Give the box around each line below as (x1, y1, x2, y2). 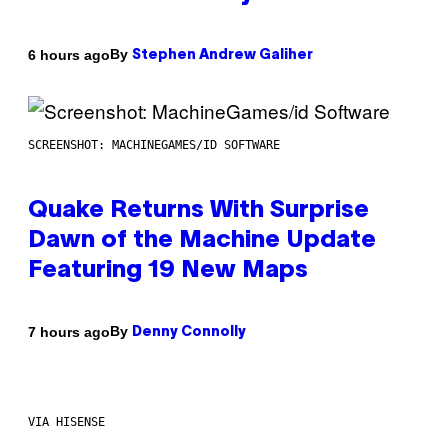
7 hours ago (28, 323, 110, 340)
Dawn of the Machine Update (28, 230, 376, 253)
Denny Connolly (132, 326, 246, 340)
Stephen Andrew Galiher (132, 49, 313, 63)
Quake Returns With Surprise (28, 200, 369, 223)
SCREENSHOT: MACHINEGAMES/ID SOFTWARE (28, 138, 280, 153)
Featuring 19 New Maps (28, 260, 308, 283)
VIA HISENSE (28, 415, 105, 430)
